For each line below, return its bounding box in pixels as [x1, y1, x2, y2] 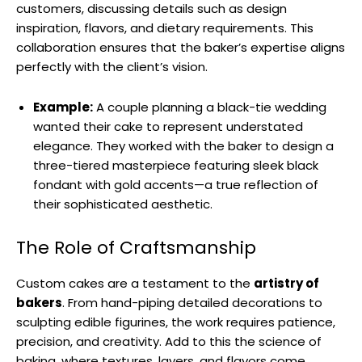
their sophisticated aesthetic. [33, 195, 213, 213]
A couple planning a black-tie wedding [93, 98, 326, 116]
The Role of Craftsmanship [16, 234, 256, 260]
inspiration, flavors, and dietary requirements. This [16, 19, 314, 36]
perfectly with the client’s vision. [16, 57, 208, 75]
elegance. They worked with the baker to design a [33, 137, 334, 154]
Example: [33, 98, 93, 116]
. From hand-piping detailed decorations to [62, 293, 322, 311]
